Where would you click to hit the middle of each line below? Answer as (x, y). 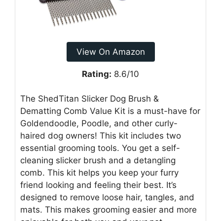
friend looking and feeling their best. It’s (98, 185)
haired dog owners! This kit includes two (101, 136)
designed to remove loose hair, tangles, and (107, 198)
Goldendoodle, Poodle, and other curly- (99, 124)
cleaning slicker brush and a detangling (98, 161)
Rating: (97, 74)
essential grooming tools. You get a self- (100, 148)
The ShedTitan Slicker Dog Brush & (90, 99)
